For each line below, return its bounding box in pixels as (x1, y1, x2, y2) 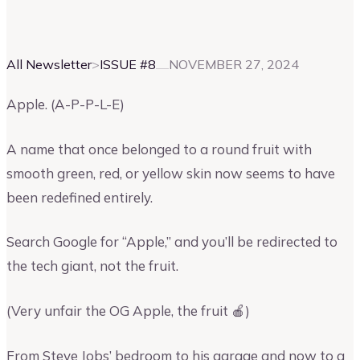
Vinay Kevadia (6, 14, 86, 31)
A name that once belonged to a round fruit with (6, 140, 312, 157)
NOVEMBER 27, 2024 (169, 55, 299, 72)
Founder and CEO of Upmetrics (86, 16, 236, 30)
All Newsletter (6, 55, 92, 72)
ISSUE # (100, 55, 148, 72)
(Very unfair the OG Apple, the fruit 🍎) (6, 301, 250, 319)
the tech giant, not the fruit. (6, 257, 178, 275)
